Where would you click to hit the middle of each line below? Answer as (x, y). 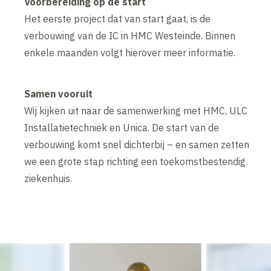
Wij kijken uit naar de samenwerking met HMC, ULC (136, 110)
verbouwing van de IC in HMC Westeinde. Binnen (130, 35)
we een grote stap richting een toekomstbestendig (135, 161)
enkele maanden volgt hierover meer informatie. (130, 52)
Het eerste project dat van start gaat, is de (118, 18)
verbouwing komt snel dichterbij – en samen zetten (137, 144)
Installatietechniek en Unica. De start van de (122, 127)
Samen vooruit (59, 93)
